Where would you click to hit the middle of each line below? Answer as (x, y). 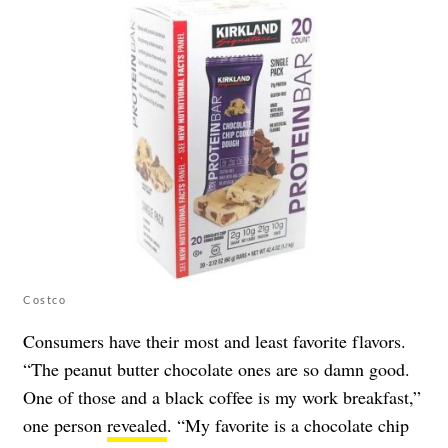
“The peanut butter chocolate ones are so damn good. (216, 369)
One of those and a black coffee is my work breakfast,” (222, 397)
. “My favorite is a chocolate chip (288, 425)
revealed (137, 425)
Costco (44, 300)
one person (65, 425)
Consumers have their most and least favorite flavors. (214, 341)
